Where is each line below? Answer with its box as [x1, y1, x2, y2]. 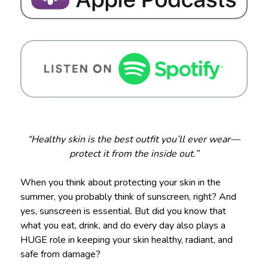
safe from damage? [20, 247, 100, 261]
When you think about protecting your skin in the [20, 175, 221, 189]
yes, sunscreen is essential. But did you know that [20, 204, 226, 218]
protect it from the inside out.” [69, 147, 199, 160]
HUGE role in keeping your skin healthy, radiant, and [20, 233, 233, 246]
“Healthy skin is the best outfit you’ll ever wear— [28, 132, 240, 146]
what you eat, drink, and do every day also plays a [20, 218, 226, 232]
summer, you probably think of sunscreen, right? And [20, 190, 236, 203]
